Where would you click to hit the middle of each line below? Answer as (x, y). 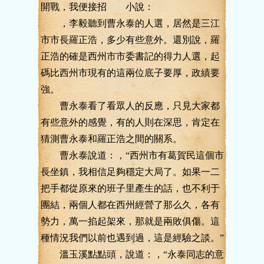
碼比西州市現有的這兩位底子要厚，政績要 (130, 73)
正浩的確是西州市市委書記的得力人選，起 (130, 56)
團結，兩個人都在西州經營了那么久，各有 (130, 205)
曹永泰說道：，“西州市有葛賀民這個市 (132, 155)
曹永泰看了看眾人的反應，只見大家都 (130, 106)
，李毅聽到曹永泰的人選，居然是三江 (130, 23)
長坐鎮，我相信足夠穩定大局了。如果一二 (130, 172)
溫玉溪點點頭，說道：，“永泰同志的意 (132, 254)
